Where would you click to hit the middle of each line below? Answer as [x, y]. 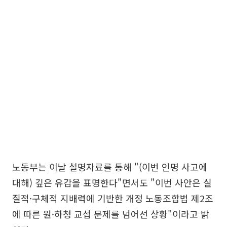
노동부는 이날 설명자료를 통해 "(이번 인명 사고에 [110, 167]
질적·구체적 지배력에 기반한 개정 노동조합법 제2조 [113, 198]
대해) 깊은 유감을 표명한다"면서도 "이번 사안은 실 [112, 183]
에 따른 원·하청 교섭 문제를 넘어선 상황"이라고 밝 [111, 214]
